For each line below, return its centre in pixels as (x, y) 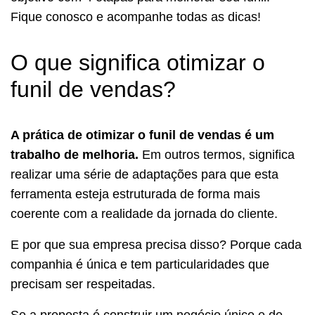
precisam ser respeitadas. (85, 284)
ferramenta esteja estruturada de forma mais (135, 194)
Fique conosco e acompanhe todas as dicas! (136, 17)
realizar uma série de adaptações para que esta (144, 174)
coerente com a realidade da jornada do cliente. (144, 213)
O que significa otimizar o (138, 62)
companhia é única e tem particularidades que (140, 264)
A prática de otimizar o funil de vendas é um (142, 135)
